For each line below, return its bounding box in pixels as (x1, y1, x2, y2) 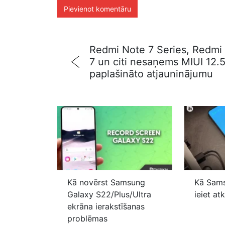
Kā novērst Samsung (67, 177, 145, 188)
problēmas (67, 213, 107, 224)
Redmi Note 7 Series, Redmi (89, 43, 222, 56)
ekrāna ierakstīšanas (67, 201, 145, 212)
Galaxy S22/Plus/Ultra (67, 189, 151, 200)
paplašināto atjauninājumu (89, 67, 213, 80)
